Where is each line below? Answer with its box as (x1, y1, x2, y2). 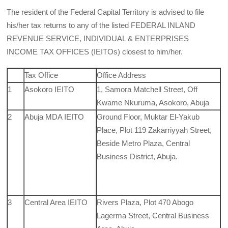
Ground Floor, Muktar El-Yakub (97, 112, 200, 122)
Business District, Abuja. (97, 152, 178, 161)
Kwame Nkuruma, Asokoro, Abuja (97, 98, 210, 107)
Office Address (97, 71, 147, 80)
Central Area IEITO (24, 198, 88, 207)
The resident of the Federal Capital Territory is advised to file (7, 8, 205, 17)
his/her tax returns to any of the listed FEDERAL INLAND (7, 21, 196, 30)
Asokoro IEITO (24, 85, 75, 94)
